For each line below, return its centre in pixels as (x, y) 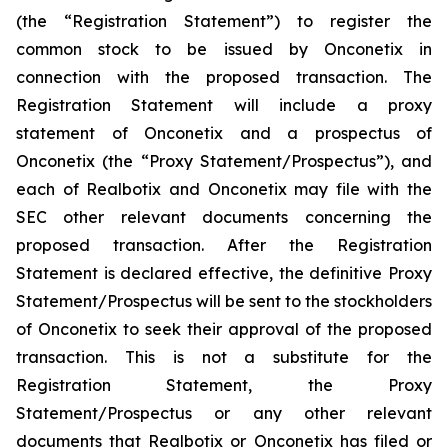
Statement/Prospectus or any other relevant (224, 413)
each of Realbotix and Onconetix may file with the (224, 189)
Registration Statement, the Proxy (224, 385)
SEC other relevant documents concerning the (224, 217)
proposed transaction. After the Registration (224, 245)
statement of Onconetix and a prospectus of (224, 133)
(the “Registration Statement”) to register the (224, 21)
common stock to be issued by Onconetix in (224, 49)
